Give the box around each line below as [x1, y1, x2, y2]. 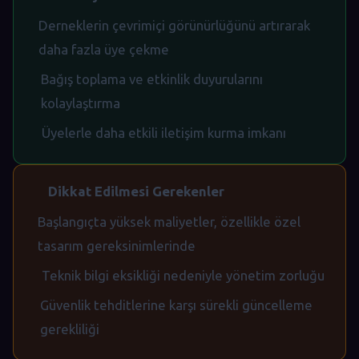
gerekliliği [40, 321, 100, 337]
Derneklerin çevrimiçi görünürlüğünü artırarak [38, 17, 310, 33]
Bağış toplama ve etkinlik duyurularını [41, 71, 264, 87]
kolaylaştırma [41, 95, 121, 111]
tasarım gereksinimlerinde [38, 237, 196, 253]
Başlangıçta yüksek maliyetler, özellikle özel [38, 213, 301, 229]
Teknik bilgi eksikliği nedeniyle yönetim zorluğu [42, 267, 325, 283]
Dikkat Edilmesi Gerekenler [45, 183, 224, 199]
